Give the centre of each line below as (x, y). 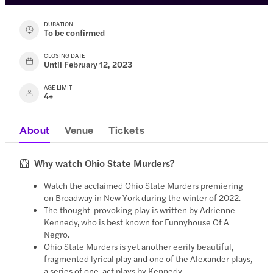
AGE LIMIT (58, 87)
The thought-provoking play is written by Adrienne (140, 209)
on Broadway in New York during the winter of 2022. (143, 197)
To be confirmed (75, 32)
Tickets (127, 129)
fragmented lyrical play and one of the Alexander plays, (148, 258)
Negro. (57, 234)
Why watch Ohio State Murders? (105, 163)
